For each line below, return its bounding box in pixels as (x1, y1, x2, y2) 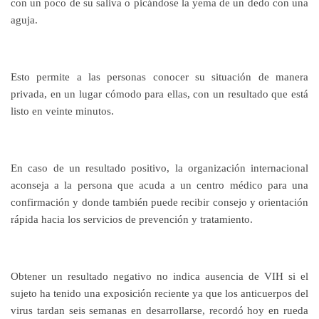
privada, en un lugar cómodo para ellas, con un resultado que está (11, 88, 308, 100)
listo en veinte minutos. (11, 105, 114, 117)
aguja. (11, 14, 38, 26)
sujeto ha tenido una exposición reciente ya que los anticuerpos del (11, 287, 308, 300)
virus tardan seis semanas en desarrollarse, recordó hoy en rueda (11, 304, 308, 317)
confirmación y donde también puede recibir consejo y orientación (11, 196, 308, 209)
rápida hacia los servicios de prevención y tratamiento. (11, 213, 253, 226)
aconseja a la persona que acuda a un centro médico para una (11, 179, 308, 192)
